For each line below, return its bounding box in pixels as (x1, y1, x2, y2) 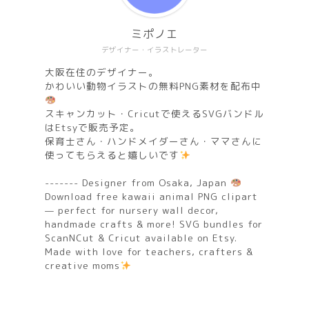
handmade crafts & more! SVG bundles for (45, 217, 263, 231)
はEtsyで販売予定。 (45, 121, 140, 134)
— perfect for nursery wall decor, (45, 203, 219, 217)
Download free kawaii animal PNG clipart (45, 190, 258, 203)
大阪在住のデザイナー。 (45, 66, 159, 79)
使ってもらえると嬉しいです (45, 148, 179, 162)
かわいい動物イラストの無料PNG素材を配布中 (45, 79, 261, 93)
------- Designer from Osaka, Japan (45, 176, 230, 190)
